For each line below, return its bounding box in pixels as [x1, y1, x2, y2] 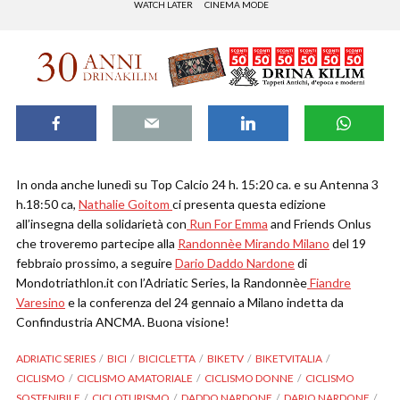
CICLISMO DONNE [204, 371, 294, 386]
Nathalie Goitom [79, 196, 172, 212]
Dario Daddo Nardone [175, 255, 295, 271]
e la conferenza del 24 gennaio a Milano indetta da [65, 295, 344, 311]
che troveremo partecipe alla [16, 236, 178, 252]
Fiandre [307, 275, 351, 291]
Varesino [16, 295, 65, 311]
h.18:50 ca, [16, 196, 79, 212]
